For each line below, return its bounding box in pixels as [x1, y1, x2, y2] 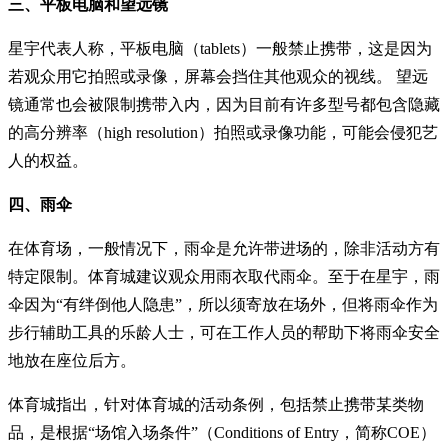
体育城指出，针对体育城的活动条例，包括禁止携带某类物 [8, 395, 424, 413]
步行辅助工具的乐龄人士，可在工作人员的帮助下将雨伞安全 [8, 323, 440, 341]
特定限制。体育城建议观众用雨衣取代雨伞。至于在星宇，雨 [8, 267, 440, 285]
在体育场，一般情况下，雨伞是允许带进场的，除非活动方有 [8, 239, 440, 257]
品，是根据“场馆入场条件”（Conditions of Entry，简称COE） [8, 423, 436, 441]
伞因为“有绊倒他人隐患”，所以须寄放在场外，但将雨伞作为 [8, 295, 438, 313]
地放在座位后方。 [8, 351, 136, 369]
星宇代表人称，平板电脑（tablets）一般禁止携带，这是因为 [8, 39, 432, 57]
